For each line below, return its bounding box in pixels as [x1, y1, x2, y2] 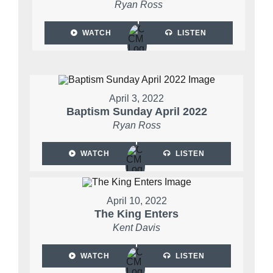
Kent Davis [113, 222, 160, 233]
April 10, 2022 [106, 195, 167, 206]
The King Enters [94, 207, 179, 220]
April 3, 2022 [109, 93, 164, 104]
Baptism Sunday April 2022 [66, 105, 207, 118]
